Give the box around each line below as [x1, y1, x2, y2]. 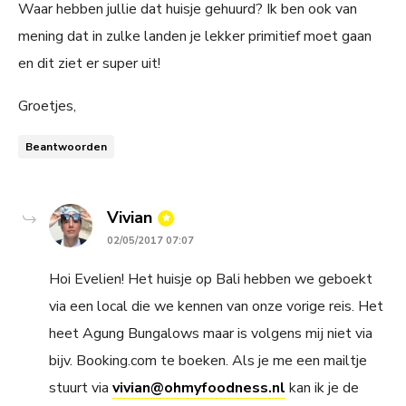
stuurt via [49, 377, 112, 398]
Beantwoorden [25, 139, 107, 154]
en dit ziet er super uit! [18, 53, 160, 73]
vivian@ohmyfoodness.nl [112, 377, 285, 398]
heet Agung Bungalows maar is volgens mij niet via [49, 323, 372, 343]
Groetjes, [18, 95, 76, 116]
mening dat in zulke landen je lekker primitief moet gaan [18, 25, 372, 46]
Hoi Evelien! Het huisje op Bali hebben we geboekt [49, 268, 372, 289]
